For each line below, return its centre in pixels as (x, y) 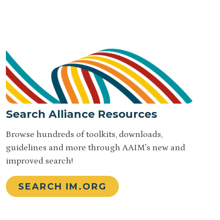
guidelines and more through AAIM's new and (96, 148)
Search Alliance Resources (82, 114)
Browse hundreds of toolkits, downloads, (84, 135)
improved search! (40, 161)
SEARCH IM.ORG (62, 186)
